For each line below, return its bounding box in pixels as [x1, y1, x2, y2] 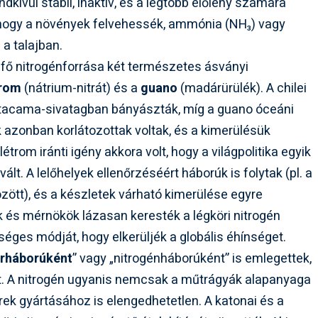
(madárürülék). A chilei [177, 79, 307, 99]
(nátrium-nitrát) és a [21, 79, 141, 99]
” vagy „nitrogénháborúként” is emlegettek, [72, 249, 312, 269]
